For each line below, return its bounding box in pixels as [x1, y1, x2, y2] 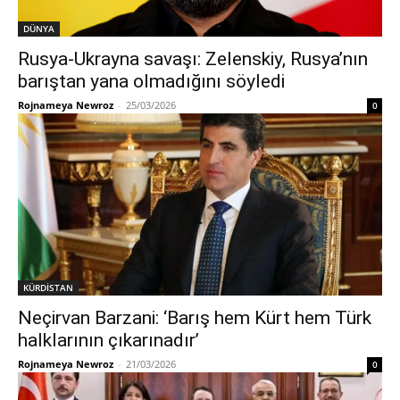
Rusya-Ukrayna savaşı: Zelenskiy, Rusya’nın [18, 48, 368, 70]
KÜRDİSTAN [23, 281, 73, 294]
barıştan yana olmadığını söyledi [18, 71, 285, 92]
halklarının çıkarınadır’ [18, 329, 199, 351]
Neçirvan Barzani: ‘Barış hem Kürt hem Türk [18, 307, 371, 329]
